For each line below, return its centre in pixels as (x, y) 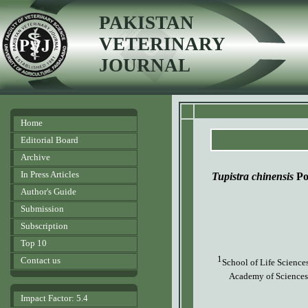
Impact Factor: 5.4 (54, 298)
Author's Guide (48, 191)
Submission (42, 209)
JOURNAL (145, 65)
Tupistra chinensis (253, 176)
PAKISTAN (146, 23)
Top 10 (34, 243)
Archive (35, 157)
